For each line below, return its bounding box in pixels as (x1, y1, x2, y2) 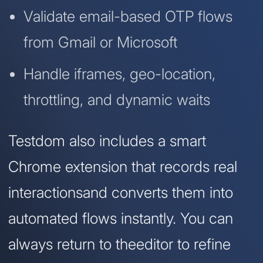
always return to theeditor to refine (8, 235, 231, 254)
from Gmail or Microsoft (23, 33, 177, 52)
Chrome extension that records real (8, 157, 237, 176)
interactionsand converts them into (8, 183, 233, 202)
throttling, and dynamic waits (23, 90, 210, 109)
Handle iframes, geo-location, (23, 65, 215, 83)
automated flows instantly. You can (8, 209, 233, 228)
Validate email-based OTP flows (23, 7, 232, 26)
